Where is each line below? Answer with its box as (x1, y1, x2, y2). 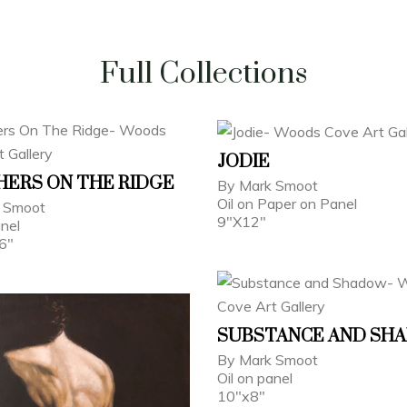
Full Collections (100, 55, 307, 93)
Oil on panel (217, 368, 293, 387)
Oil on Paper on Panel (217, 194, 357, 213)
